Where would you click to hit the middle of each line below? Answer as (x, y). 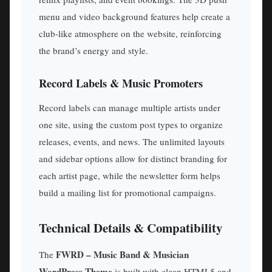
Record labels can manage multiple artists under (130, 107)
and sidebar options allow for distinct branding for (133, 158)
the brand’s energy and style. (93, 51)
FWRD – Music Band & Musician (122, 255)
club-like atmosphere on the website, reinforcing (130, 34)
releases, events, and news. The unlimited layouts (132, 141)
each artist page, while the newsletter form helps (130, 175)
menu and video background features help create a (134, 17)
